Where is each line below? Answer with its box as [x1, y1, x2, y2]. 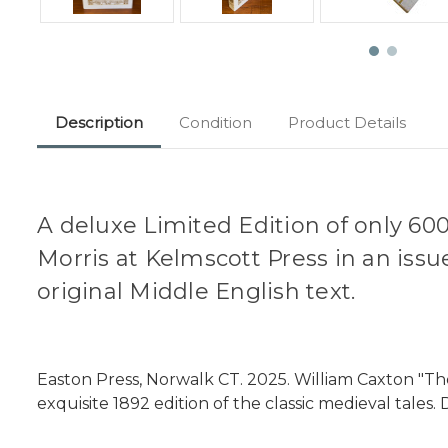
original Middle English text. [37, 278, 362, 306]
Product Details [288, 113, 406, 133]
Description [55, 113, 143, 133]
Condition [179, 113, 252, 133]
